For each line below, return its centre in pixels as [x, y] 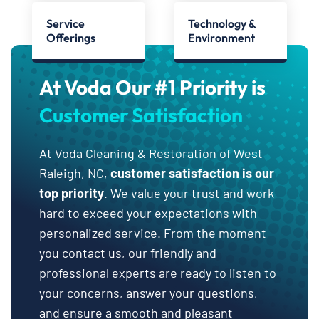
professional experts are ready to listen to [158, 272]
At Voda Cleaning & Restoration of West [151, 153]
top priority [72, 193]
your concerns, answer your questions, [148, 292]
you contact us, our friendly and [128, 252]
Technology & [222, 23]
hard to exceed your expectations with [148, 213]
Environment [221, 37]
